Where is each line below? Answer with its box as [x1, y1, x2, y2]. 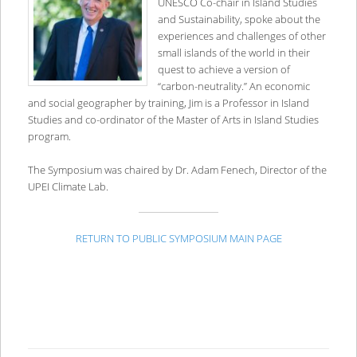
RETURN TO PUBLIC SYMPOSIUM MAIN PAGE [75, 230, 282, 245]
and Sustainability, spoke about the [157, 12, 320, 27]
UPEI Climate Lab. [27, 179, 108, 194]
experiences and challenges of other [157, 29, 326, 44]
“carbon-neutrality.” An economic [157, 79, 310, 94]
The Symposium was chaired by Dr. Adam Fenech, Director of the [27, 163, 327, 178]
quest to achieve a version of [157, 62, 290, 77]
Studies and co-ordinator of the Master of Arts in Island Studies [27, 112, 319, 127]
